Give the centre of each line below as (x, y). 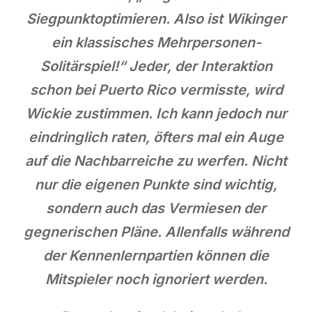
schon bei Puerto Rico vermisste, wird (156, 89)
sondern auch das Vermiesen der (156, 208)
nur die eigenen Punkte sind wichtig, (156, 184)
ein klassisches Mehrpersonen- (156, 42)
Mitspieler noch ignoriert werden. (156, 279)
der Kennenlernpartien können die (156, 255)
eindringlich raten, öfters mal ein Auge (156, 137)
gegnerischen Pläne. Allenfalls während (156, 232)
